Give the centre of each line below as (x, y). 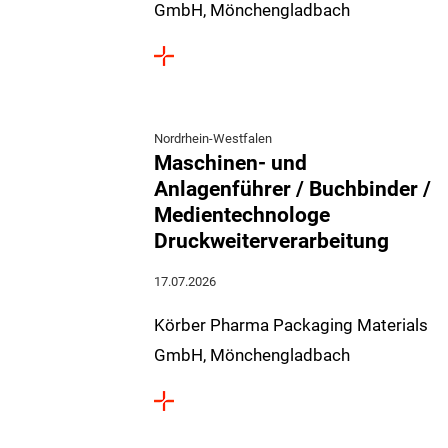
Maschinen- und (230, 162)
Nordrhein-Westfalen (213, 138)
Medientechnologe (242, 214)
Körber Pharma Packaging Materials (291, 325)
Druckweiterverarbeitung (271, 240)
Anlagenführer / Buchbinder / (292, 188)
